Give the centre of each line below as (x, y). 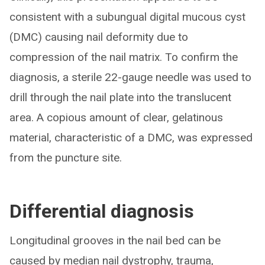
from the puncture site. (66, 158)
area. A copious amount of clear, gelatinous (116, 118)
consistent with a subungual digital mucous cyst (127, 17)
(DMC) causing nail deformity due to (99, 37)
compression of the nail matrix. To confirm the (124, 57)
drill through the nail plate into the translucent (120, 98)
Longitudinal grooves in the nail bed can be (115, 241)
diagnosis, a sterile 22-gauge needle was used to (130, 77)
